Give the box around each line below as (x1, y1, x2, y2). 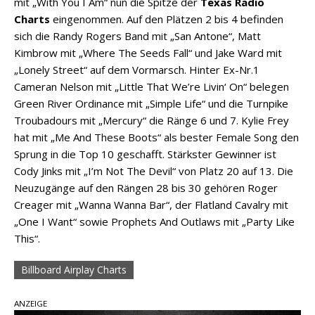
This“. (14, 231, 40, 246)
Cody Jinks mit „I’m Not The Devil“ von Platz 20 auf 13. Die (14, 164, 293, 179)
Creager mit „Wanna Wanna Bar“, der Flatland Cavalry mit (14, 198, 288, 212)
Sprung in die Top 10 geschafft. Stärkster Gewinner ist (14, 147, 276, 162)
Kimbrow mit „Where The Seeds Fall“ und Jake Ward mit (14, 46, 282, 60)
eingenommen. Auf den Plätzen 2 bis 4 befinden (50, 12, 283, 27)
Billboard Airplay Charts (21, 263, 127, 277)
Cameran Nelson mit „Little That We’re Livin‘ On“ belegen (14, 79, 289, 94)
